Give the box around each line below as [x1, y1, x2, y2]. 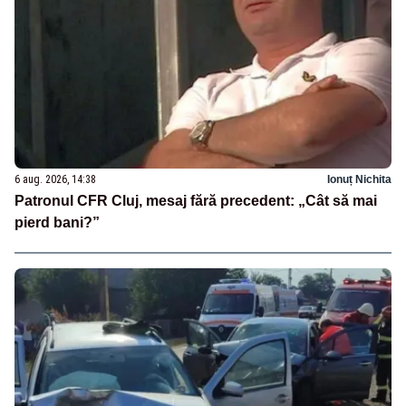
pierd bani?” [14, 215, 100, 231]
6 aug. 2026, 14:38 [14, 173, 96, 187]
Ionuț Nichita [327, 173, 391, 187]
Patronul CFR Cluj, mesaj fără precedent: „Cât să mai [14, 193, 377, 209]
